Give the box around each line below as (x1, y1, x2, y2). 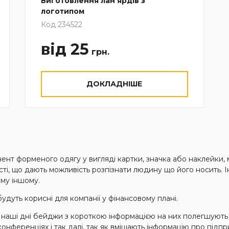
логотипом (40, 6, 84, 16)
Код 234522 (40, 19, 82, 29)
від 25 (40, 39, 89, 59)
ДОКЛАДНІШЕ (86, 79, 143, 88)
